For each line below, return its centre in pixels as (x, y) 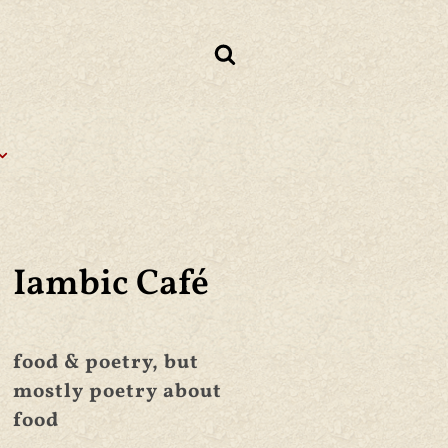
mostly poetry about (117, 392)
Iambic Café (111, 285)
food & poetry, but (106, 363)
